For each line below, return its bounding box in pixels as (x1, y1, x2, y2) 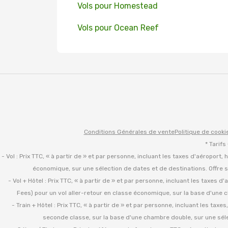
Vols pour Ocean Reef (77, 23, 159, 33)
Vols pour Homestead (77, 1, 158, 11)
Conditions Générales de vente (83, 128, 175, 135)
